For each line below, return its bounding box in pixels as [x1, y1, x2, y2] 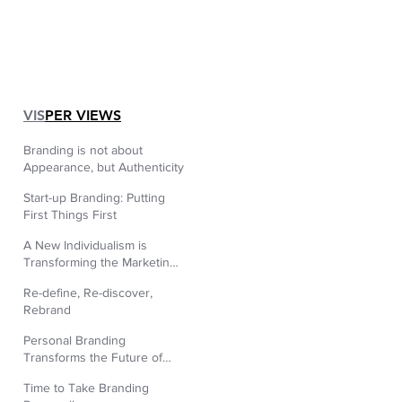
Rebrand [23, 302, 71, 317]
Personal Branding [23, 333, 126, 347]
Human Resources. [23, 367, 129, 381]
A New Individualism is [23, 238, 147, 252]
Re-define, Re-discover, [23, 285, 153, 300]
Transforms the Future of [23, 350, 162, 364]
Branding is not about [23, 143, 143, 157]
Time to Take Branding [23, 380, 149, 395]
